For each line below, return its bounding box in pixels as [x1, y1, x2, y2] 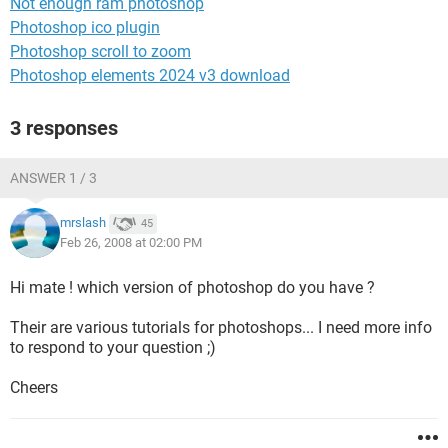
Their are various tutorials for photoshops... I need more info [10, 318, 432, 337]
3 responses [10, 116, 118, 140]
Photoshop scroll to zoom [10, 42, 191, 61]
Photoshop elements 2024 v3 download [10, 66, 290, 85]
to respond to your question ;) [10, 338, 216, 357]
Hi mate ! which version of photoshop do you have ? [10, 278, 375, 297]
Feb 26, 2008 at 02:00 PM [60, 235, 202, 250]
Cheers [10, 378, 58, 397]
